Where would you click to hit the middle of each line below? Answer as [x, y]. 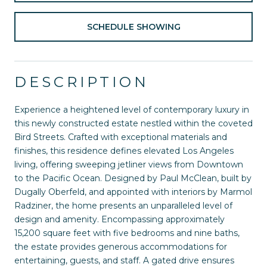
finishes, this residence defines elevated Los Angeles [124, 150]
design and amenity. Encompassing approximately [119, 219]
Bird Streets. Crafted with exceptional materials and [121, 137]
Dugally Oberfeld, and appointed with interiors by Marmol [133, 192]
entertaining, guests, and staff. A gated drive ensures [124, 260]
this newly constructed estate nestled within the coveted [133, 123]
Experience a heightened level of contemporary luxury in [132, 109]
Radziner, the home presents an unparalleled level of [123, 205]
